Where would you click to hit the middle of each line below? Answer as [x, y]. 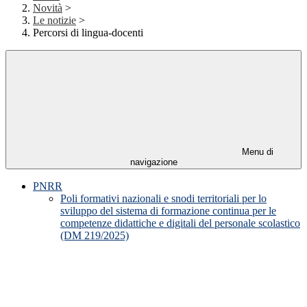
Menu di [256, 152]
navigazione [153, 162]
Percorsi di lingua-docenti [88, 33]
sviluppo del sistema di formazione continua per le [168, 211]
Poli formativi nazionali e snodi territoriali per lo [163, 199]
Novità [48, 8]
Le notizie [54, 21]
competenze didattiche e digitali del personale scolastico [180, 223]
